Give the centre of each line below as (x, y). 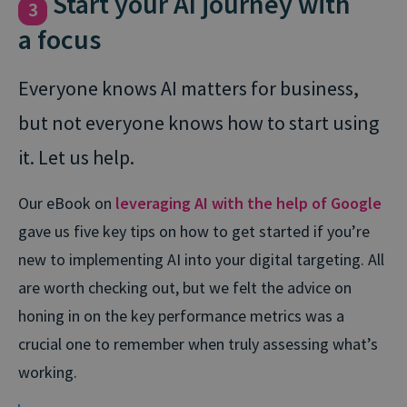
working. (48, 372)
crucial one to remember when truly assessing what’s (198, 344)
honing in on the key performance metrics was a (181, 316)
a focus (60, 40)
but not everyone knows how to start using (199, 123)
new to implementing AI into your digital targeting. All (201, 260)
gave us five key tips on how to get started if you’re (194, 232)
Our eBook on (67, 203)
